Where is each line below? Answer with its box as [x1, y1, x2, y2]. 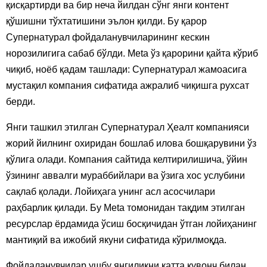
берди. [6, 96, 35, 107]
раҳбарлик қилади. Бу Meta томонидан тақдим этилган [6, 202, 245, 213]
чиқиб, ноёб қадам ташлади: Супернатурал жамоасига [6, 64, 247, 74]
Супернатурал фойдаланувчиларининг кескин [6, 32, 210, 42]
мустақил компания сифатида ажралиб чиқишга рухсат [6, 80, 249, 91]
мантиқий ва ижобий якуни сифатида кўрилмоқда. [6, 234, 226, 245]
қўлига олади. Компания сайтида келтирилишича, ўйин [6, 154, 247, 164]
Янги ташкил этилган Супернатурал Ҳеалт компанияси [6, 122, 249, 132]
